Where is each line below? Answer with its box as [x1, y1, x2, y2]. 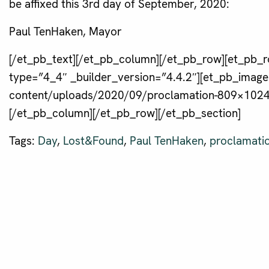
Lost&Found [63, 133, 124, 149]
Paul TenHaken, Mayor [9, 24, 122, 40]
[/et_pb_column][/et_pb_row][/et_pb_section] [9, 106, 241, 121]
